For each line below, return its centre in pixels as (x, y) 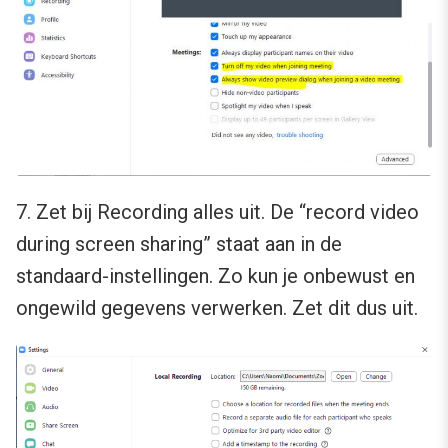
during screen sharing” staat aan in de (179, 244)
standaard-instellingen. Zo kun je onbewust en (215, 276)
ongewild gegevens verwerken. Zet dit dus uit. (217, 308)
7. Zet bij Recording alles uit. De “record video (217, 212)
